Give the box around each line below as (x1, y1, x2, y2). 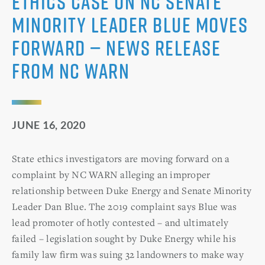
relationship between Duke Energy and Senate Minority (12, 183, 251, 197)
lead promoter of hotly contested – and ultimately (12, 215, 229, 229)
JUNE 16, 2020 (12, 118, 86, 131)
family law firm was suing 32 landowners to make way (12, 247, 244, 261)
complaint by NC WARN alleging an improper (12, 167, 211, 181)
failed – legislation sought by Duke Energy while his (12, 231, 236, 245)
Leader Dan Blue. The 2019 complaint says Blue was (12, 199, 237, 213)
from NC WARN (12, 56, 130, 85)
